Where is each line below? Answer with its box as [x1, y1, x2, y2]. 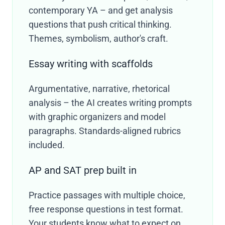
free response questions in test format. [29, 204, 183, 214]
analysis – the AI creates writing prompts [29, 97, 192, 108]
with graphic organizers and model [29, 111, 166, 122]
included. [29, 140, 65, 150]
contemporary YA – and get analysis [29, 5, 173, 16]
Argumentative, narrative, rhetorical [29, 83, 170, 94]
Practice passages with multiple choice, [29, 190, 185, 200]
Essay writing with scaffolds [29, 58, 153, 70]
